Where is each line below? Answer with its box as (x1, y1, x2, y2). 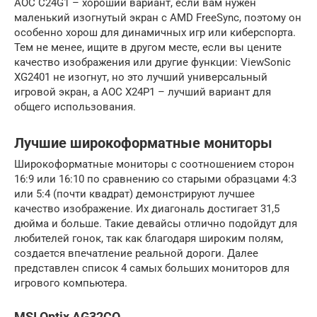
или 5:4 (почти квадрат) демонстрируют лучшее (14, 188, 255, 201)
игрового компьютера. (14, 277, 127, 290)
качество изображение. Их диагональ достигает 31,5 (14, 202, 279, 216)
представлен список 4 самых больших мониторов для (14, 262, 289, 275)
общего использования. (14, 100, 136, 114)
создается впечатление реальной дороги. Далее (14, 247, 258, 260)
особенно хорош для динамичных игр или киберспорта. (14, 26, 296, 40)
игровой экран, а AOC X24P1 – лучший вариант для (14, 86, 271, 99)
